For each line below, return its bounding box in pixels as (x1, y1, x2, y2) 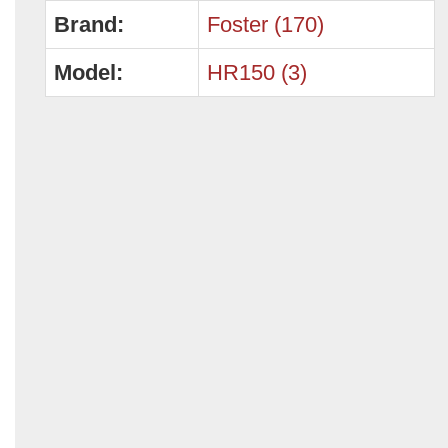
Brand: (54, 11, 124, 37)
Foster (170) (207, 11, 324, 37)
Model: (54, 59, 123, 85)
